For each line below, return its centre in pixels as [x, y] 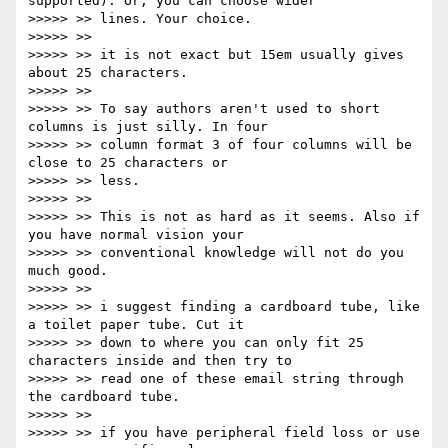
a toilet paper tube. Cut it [136, 325]
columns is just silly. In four [148, 127]
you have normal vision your [136, 235]
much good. [68, 271]
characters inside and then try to [160, 361]
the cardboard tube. [104, 397]
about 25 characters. [108, 73]
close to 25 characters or [128, 163]
